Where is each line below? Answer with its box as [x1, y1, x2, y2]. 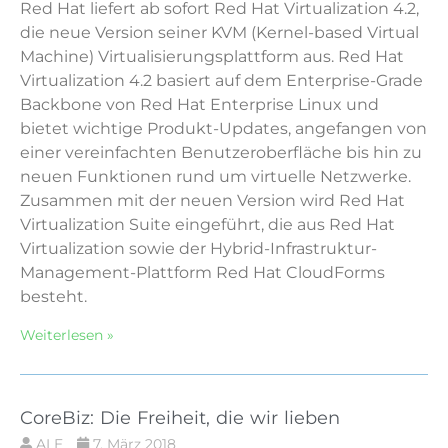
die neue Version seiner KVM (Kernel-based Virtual [20, 22, 419, 42]
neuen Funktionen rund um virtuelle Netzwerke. [20, 166, 411, 186]
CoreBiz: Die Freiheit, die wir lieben [20, 406, 340, 429]
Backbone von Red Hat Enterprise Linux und [20, 94, 379, 114]
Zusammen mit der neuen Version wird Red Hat [20, 190, 405, 210]
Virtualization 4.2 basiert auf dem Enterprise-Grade [20, 70, 423, 90]
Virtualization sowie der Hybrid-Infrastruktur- [20, 238, 377, 258]
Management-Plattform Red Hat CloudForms [20, 262, 385, 282]
